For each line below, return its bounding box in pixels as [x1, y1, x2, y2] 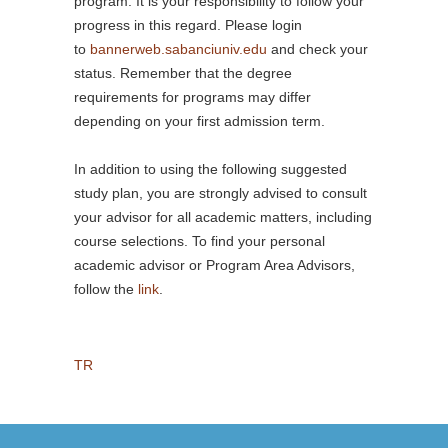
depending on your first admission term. [74, 113, 325, 129]
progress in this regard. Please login [74, 17, 302, 33]
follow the [74, 281, 138, 297]
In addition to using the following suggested [74, 161, 347, 177]
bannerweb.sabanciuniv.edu [90, 41, 267, 57]
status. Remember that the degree [74, 65, 292, 81]
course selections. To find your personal [74, 233, 325, 249]
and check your [267, 41, 368, 57]
